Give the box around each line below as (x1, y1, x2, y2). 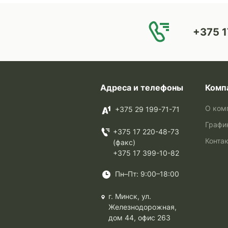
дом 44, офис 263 (108, 213, 171, 222)
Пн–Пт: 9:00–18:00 (115, 169, 179, 178)
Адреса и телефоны (100, 82, 183, 93)
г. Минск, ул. (108, 192, 152, 201)
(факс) (113, 138, 136, 147)
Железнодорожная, (108, 203, 177, 211)
